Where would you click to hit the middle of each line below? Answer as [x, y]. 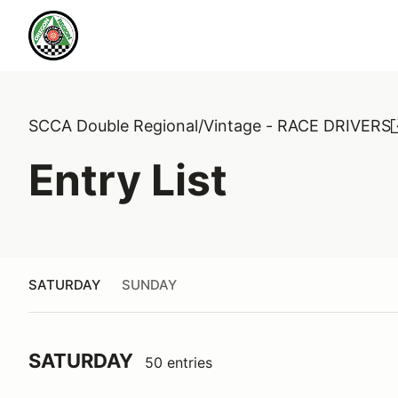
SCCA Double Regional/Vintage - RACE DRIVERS [210, 126]
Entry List [128, 180]
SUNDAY [149, 284]
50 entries [179, 362]
